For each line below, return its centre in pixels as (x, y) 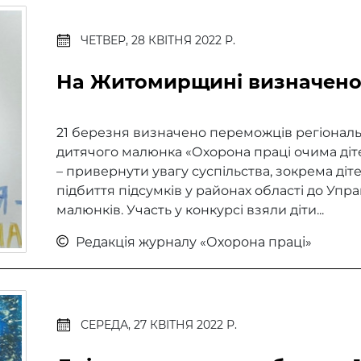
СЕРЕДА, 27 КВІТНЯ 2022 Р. (158, 325)
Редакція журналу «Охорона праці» (192, 242)
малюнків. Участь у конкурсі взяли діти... (190, 210)
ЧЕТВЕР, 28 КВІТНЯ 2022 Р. (158, 40)
